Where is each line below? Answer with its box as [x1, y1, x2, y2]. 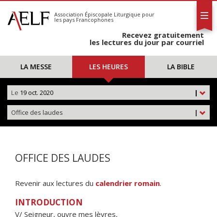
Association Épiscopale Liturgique [54, 11, 140, 18]
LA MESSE [20, 62, 52, 71]
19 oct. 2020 [18, 88, 53, 97]
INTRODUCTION [15, 197, 83, 208]
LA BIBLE [167, 62, 195, 71]
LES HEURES [89, 62, 128, 71]
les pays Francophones [54, 16, 113, 23]
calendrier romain [95, 178, 160, 188]
